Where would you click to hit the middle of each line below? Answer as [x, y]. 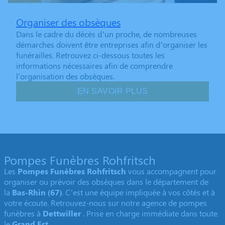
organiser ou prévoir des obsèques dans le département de [106, 182]
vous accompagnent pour [172, 171]
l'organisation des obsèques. [65, 76]
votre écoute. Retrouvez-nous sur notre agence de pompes [105, 203]
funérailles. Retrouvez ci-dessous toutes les [90, 55]
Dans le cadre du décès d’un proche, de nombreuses [106, 34]
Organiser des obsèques [68, 22]
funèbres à [23, 213]
